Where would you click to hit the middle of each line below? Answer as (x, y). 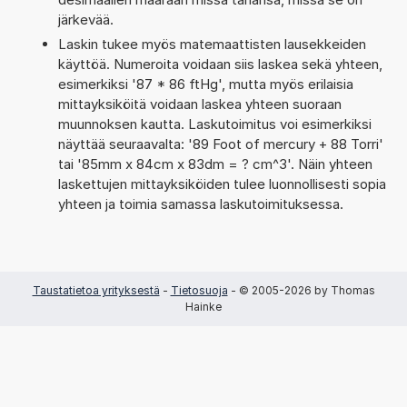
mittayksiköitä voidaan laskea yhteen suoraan (199, 104)
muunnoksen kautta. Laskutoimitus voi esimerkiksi (214, 124)
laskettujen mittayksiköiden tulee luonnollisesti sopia (222, 184)
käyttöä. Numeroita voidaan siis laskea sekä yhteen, (220, 64)
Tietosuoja (199, 290)
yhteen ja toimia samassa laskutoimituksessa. (200, 203)
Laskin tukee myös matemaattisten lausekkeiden (212, 44)
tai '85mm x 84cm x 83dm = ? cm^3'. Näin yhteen (215, 164)
